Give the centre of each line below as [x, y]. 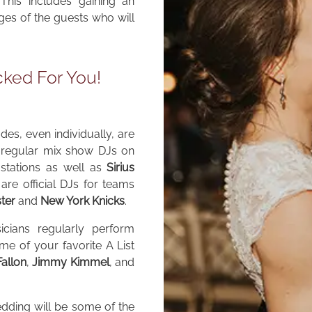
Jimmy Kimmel [71, 263]
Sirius [121, 168]
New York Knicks [82, 201]
